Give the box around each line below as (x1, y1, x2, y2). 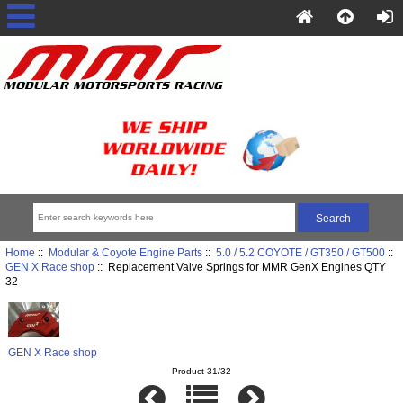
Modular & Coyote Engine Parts (48, 246, 202, 259)
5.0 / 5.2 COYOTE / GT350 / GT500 (215, 246, 385, 259)
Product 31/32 (172, 366, 231, 377)
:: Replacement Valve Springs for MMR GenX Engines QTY (94, 261, 386, 273)
